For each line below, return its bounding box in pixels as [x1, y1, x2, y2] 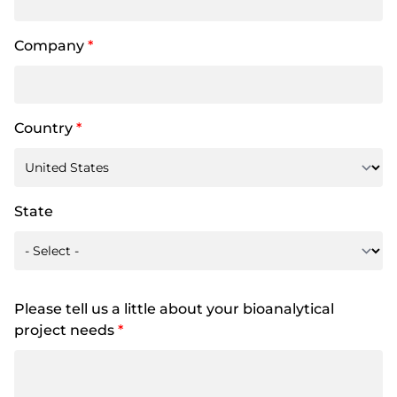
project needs [14, 322, 118, 339]
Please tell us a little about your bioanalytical [14, 300, 334, 317]
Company [14, 37, 88, 54]
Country [14, 120, 76, 136]
